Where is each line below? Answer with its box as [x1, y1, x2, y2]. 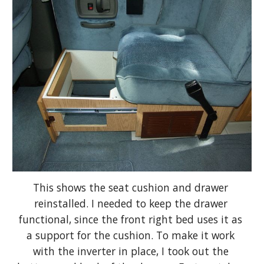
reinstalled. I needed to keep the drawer [34, 196, 227, 210]
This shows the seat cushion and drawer [33, 180, 228, 194]
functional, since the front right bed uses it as [19, 212, 242, 226]
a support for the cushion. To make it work [27, 227, 235, 242]
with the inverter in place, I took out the [32, 243, 229, 258]
